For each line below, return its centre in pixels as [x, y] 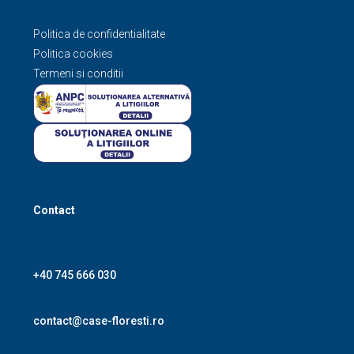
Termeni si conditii [78, 73]
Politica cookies [73, 53]
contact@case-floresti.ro [99, 320]
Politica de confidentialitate [99, 34]
